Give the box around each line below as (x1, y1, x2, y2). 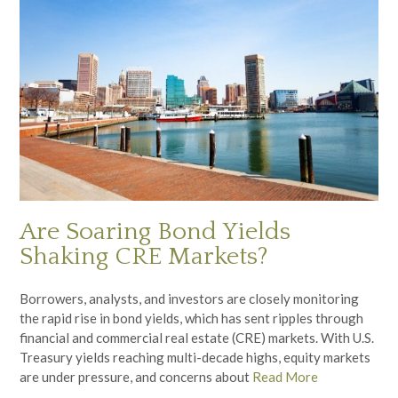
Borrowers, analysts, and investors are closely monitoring (20, 291, 359, 307)
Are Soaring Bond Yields (20, 217, 291, 245)
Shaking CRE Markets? (20, 242, 268, 270)
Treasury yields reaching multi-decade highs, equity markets (20, 349, 370, 366)
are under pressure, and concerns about (20, 369, 252, 386)
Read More (252, 369, 318, 386)
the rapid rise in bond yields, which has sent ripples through (20, 310, 363, 327)
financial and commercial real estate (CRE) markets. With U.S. (20, 330, 374, 346)
